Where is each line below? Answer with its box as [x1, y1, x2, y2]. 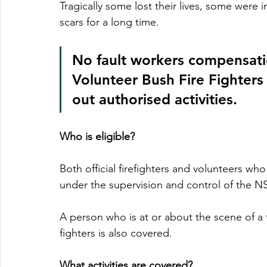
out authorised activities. [72, 91, 246, 108]
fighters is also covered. [60, 226, 172, 240]
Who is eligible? [60, 130, 135, 144]
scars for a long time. [60, 15, 165, 29]
